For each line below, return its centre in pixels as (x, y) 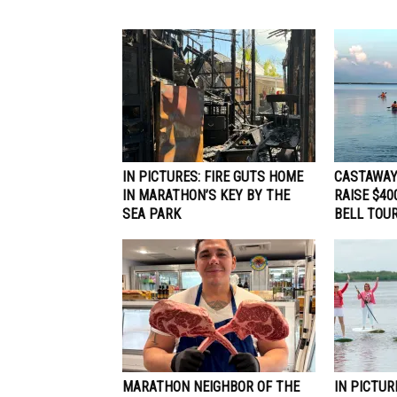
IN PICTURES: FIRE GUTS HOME (213, 176)
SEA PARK (152, 214)
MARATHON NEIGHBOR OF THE (211, 386)
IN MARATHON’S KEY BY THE (206, 195)
